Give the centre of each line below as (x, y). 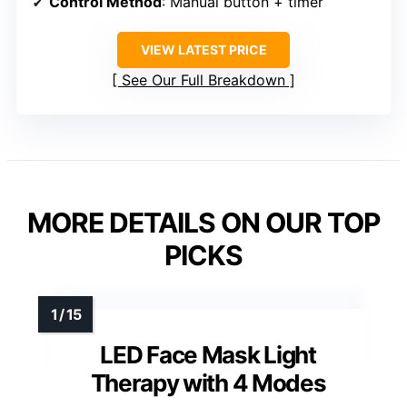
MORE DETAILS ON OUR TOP (203, 222)
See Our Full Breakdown (203, 79)
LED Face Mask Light (208, 354)
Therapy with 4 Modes (208, 382)
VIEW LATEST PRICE (203, 49)
